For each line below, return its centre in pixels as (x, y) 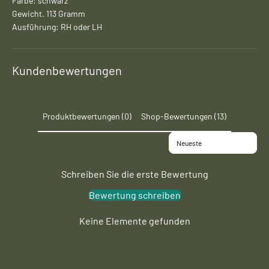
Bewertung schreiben (134, 195)
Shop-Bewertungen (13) (184, 116)
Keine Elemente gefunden (134, 220)
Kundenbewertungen (67, 70)
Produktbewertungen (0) (87, 116)
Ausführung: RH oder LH (57, 27)
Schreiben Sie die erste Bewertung (134, 174)
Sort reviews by (192, 136)
